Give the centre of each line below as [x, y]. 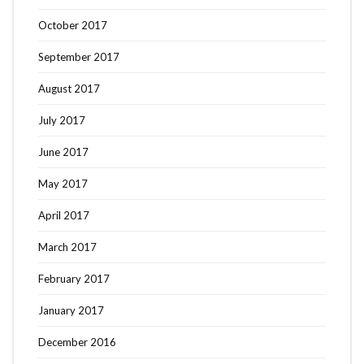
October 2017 [73, 25]
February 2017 [74, 278]
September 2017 [79, 56]
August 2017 [69, 88]
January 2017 [71, 310]
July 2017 [62, 120]
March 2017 [67, 247]
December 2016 [77, 342]
